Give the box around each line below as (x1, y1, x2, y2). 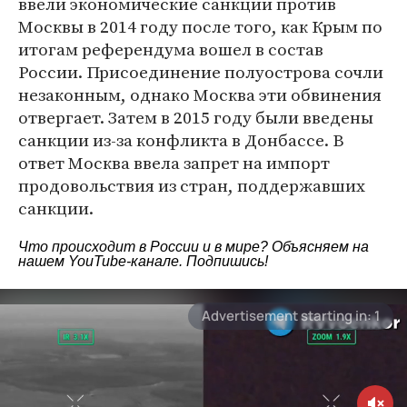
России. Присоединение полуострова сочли (18, 60, 383, 84)
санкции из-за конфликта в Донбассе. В (18, 128, 344, 152)
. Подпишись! (179, 253, 268, 269)
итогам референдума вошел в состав (18, 37, 323, 61)
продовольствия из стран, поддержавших (18, 174, 365, 197)
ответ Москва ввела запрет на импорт (18, 151, 330, 174)
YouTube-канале (68, 253, 179, 269)
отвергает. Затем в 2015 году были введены (18, 105, 373, 129)
